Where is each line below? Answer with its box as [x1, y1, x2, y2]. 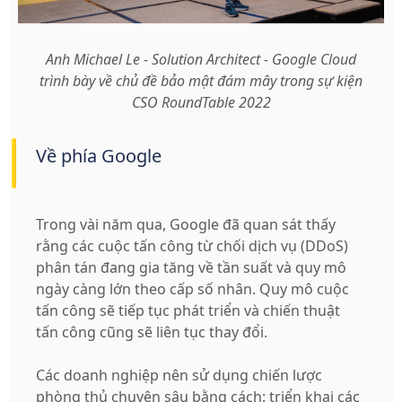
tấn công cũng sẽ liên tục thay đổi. [36, 322, 268, 343]
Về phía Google [36, 144, 162, 169]
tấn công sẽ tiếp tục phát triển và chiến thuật [36, 301, 341, 321]
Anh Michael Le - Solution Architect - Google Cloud [46, 49, 356, 70]
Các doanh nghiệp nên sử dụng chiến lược [36, 365, 323, 386]
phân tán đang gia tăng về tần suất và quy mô [36, 258, 347, 278]
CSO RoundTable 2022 [131, 92, 271, 113]
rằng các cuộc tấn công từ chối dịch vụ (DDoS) [36, 236, 349, 257]
